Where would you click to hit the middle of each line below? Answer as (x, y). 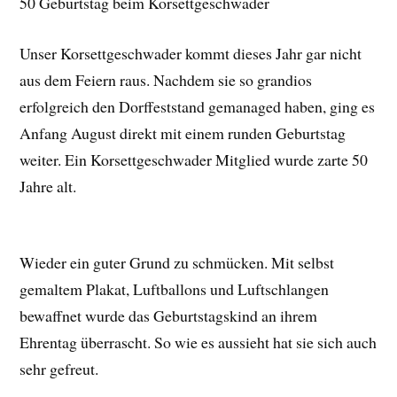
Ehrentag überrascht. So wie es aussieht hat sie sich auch (198, 343)
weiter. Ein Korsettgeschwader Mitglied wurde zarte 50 (194, 159)
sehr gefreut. (59, 369)
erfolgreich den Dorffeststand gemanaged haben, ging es (198, 106)
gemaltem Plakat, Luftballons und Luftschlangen (175, 289)
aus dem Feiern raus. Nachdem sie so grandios (166, 79)
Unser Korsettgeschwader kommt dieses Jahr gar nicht (191, 53)
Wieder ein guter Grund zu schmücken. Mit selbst (177, 263)
